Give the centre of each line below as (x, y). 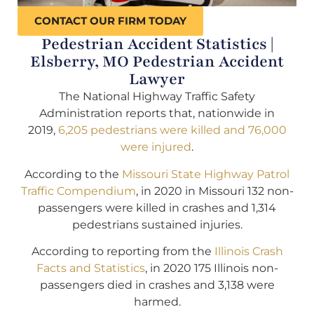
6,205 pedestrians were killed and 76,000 (172, 130)
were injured (156, 147)
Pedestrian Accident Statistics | (157, 45)
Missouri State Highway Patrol (206, 174)
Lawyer (157, 80)
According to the (73, 174)
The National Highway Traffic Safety (157, 97)
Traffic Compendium (78, 191)
